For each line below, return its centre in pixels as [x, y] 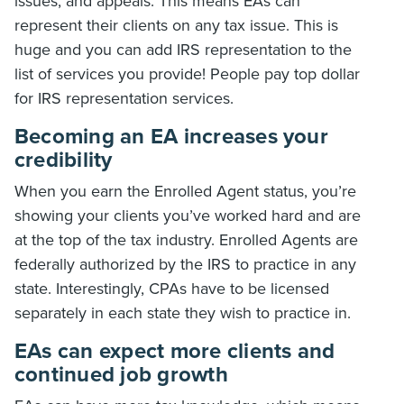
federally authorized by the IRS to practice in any [185, 264]
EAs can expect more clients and [175, 351]
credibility [64, 160]
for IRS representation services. [124, 98]
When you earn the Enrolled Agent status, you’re [185, 191]
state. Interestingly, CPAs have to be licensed [172, 289]
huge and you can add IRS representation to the [183, 50]
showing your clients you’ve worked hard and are [188, 216]
